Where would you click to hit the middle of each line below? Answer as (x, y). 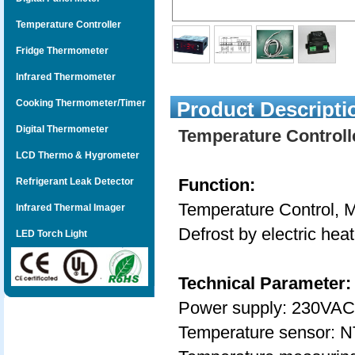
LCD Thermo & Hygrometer (72, 155)
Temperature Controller (63, 25)
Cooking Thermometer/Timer (75, 103)
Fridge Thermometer (56, 51)
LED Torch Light (46, 234)
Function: (217, 185)
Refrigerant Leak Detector (69, 181)
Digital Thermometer (56, 129)
